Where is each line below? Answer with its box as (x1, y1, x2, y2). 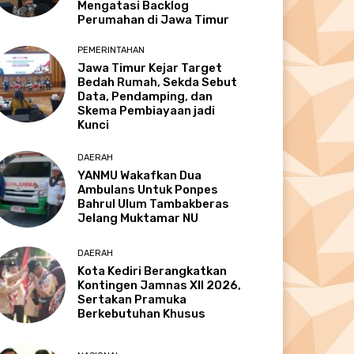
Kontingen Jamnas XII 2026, (77, 278, 242, 293)
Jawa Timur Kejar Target (77, 61, 223, 75)
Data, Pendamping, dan (77, 89, 213, 104)
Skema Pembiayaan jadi (77, 104, 216, 118)
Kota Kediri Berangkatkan (77, 264, 228, 279)
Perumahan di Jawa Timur (77, 13, 230, 27)
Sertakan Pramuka (77, 292, 187, 307)
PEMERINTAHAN (77, 45, 145, 55)
